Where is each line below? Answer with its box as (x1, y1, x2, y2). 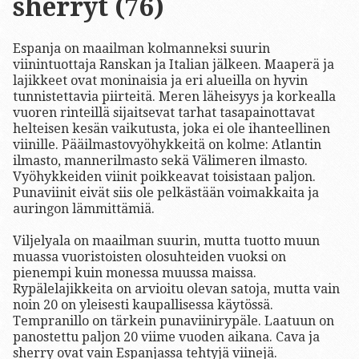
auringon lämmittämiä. (13, 201, 155, 217)
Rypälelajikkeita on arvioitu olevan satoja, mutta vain (13, 281, 340, 297)
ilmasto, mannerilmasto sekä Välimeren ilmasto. (13, 153, 308, 169)
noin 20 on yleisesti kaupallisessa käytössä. (13, 297, 273, 313)
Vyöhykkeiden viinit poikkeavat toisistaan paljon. (13, 169, 316, 185)
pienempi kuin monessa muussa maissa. (13, 265, 256, 281)
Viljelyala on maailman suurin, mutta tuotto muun (13, 233, 320, 249)
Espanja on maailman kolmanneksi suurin (13, 41, 270, 57)
